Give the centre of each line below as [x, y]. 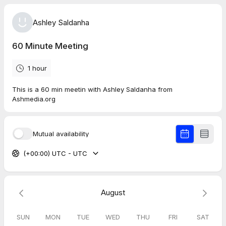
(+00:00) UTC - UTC [55, 153]
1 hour [37, 68]
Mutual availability [61, 133]
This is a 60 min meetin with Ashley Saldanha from [92, 89]
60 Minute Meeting [50, 46]
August [113, 192]
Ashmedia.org [34, 99]
